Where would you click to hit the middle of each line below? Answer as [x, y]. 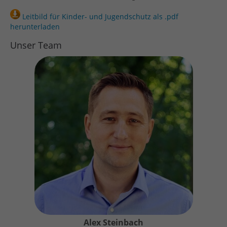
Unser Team [36, 45]
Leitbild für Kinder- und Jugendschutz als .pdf [99, 16]
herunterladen [35, 26]
